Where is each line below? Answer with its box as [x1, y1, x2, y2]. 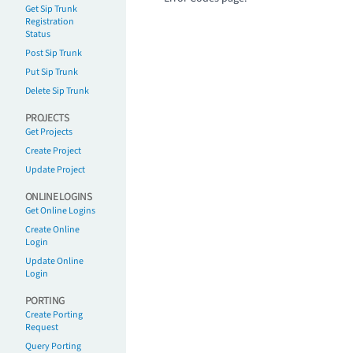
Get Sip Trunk [25, 2, 77, 16]
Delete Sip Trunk [25, 84, 89, 98]
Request [25, 321, 58, 334]
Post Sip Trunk [25, 46, 82, 60]
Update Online [25, 255, 84, 268]
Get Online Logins [25, 204, 95, 217]
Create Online [25, 223, 80, 236]
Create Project [25, 144, 81, 158]
